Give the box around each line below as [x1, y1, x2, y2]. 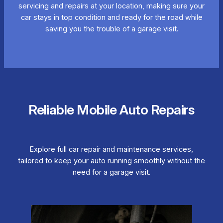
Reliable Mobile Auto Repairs [28, 101, 195, 118]
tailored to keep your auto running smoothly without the [18, 156, 205, 166]
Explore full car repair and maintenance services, [30, 145, 193, 154]
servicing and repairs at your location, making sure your [18, 1, 205, 11]
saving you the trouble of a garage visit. [45, 24, 178, 34]
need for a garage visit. [73, 168, 150, 177]
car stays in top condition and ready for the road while [20, 13, 203, 22]
